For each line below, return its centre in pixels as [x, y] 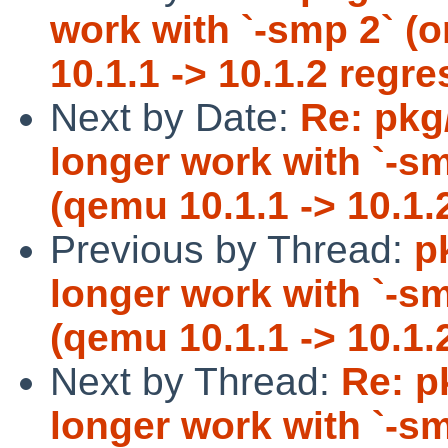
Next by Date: [175, 117]
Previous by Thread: [232, 249]
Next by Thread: [195, 381]
